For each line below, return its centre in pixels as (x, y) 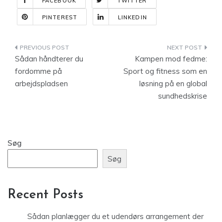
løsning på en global (173, 83)
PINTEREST (60, 17)
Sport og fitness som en (165, 71)
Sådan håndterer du (49, 59)
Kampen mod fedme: (171, 59)
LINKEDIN (132, 17)
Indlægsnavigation (70, 49)
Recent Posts (45, 195)
